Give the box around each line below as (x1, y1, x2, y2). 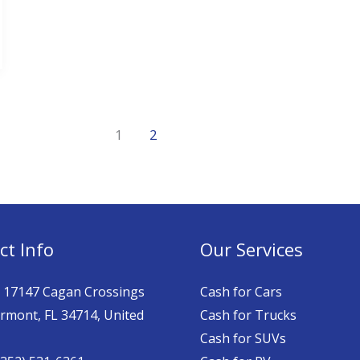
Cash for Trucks (200, 305, 297, 324)
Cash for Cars (200, 282, 282, 301)
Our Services (200, 236, 303, 261)
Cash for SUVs (200, 329, 286, 347)
